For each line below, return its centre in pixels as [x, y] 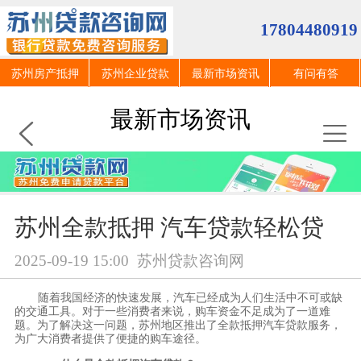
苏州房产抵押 [45, 74]
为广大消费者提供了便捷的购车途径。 [110, 339]
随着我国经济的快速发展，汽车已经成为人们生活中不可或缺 [190, 298]
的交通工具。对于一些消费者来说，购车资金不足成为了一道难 [172, 311]
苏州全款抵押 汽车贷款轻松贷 [169, 228]
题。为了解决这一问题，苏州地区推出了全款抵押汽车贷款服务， [178, 325]
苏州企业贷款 [135, 74]
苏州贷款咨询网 [190, 261]
